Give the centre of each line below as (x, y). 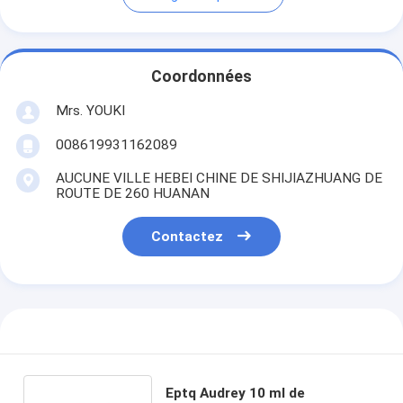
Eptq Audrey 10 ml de (236, 393)
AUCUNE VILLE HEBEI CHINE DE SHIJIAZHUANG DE (219, 178)
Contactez (188, 237)
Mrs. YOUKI (90, 110)
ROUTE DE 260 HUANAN (132, 193)
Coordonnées (201, 77)
